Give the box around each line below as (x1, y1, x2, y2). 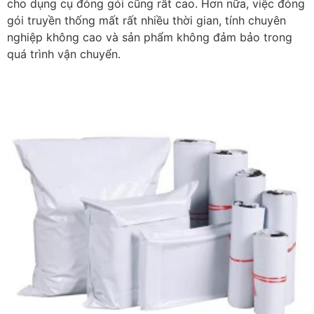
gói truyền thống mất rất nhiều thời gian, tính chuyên (7, 13, 286, 28)
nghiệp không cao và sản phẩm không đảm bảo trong (7, 30, 292, 45)
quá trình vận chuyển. (7, 47, 121, 62)
